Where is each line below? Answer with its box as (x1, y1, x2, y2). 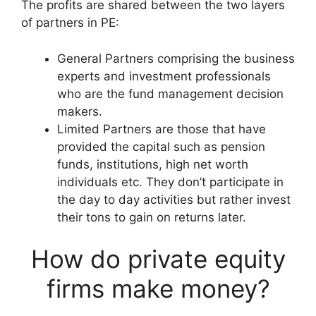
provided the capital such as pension (57, 139, 265, 154)
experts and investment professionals (57, 68, 271, 83)
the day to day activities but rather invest (57, 192, 291, 207)
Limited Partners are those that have (57, 121, 266, 136)
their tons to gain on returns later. (57, 209, 246, 224)
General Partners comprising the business (57, 51, 295, 66)
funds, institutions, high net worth (57, 157, 248, 171)
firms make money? (46, 274, 270, 304)
